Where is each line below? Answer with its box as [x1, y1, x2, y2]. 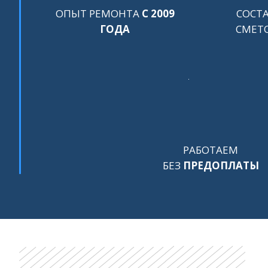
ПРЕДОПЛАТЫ [182, 159, 259, 172]
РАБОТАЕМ [183, 143, 238, 157]
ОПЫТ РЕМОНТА [55, 7, 142, 20]
